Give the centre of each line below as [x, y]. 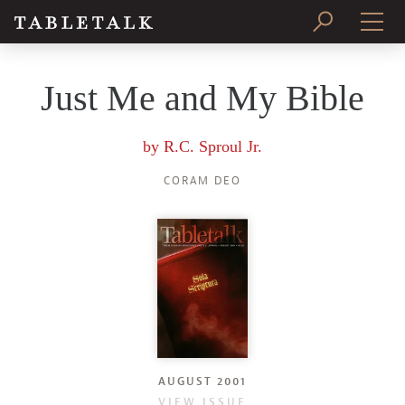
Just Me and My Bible [202, 98]
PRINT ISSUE [202, 72]
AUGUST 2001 [202, 381]
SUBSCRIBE [202, 120]
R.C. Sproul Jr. [213, 146]
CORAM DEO [202, 181]
